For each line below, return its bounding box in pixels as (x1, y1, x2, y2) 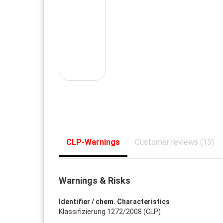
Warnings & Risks (58, 175, 130, 186)
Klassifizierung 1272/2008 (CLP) (58, 208, 161, 216)
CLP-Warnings (66, 137, 120, 147)
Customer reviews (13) (134, 137, 214, 147)
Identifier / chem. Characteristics (58, 198, 170, 206)
